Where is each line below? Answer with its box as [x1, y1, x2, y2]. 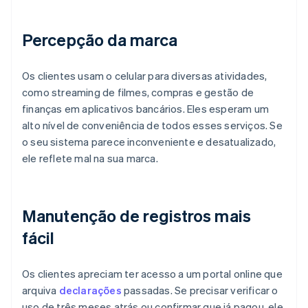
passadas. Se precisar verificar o [121, 283, 278, 298]
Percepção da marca [22, 29, 177, 51]
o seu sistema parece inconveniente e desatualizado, [22, 135, 276, 149]
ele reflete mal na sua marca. [22, 151, 158, 166]
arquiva [22, 283, 59, 298]
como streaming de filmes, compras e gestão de [22, 85, 254, 100]
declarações [58, 283, 122, 298]
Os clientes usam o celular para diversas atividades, [22, 69, 267, 83]
